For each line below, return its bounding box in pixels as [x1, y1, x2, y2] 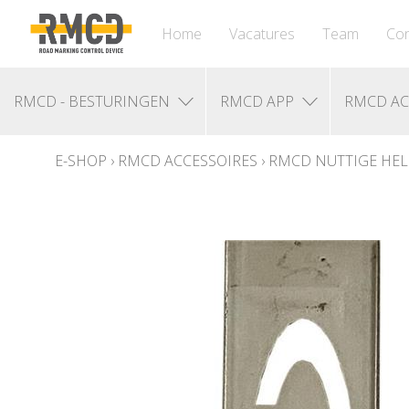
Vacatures [229, 24, 295, 44]
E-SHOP [55, 151, 107, 171]
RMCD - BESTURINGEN [14, 91, 170, 111]
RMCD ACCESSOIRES [118, 151, 257, 171]
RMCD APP [220, 91, 294, 111]
